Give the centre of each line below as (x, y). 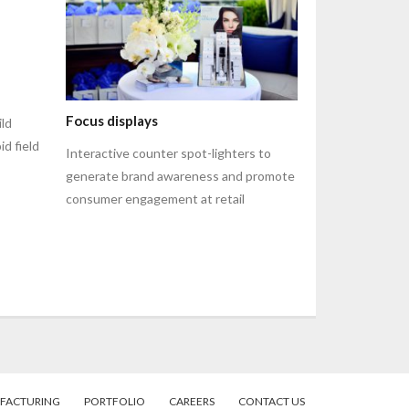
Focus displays (112, 121)
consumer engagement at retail (156, 199)
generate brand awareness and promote (181, 176)
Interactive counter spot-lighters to (169, 153)
